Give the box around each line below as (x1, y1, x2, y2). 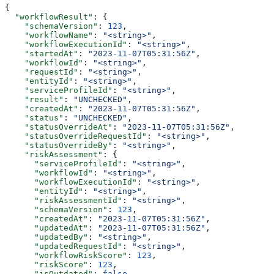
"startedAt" (5, 48, 78, 58)
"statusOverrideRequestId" (5, 131, 147, 141)
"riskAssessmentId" (5, 195, 122, 205)
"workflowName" (5, 30, 93, 40)
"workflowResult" (5, 12, 93, 21)
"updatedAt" (5, 223, 88, 232)
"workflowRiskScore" (5, 250, 127, 260)
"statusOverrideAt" (5, 122, 113, 131)
